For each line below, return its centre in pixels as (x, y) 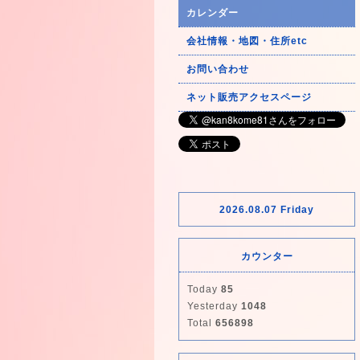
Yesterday (214, 306)
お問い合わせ (218, 69)
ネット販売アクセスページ (249, 97)
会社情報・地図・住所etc (247, 41)
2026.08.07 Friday (267, 210)
